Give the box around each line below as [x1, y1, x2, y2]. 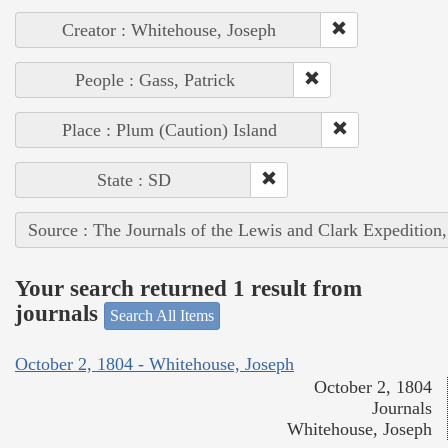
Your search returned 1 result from [15, 276, 362, 302]
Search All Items [110, 306, 214, 324]
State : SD [96, 169, 171, 190]
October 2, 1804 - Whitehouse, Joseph [15, 354, 294, 375]
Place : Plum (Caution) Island [61, 119, 277, 140]
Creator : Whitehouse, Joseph [61, 19, 276, 40]
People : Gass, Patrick [75, 69, 235, 90]
